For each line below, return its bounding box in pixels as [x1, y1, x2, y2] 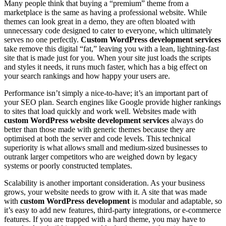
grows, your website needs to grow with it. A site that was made [4, 187, 207, 196]
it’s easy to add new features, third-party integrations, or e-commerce [4, 205, 221, 214]
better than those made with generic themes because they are [4, 125, 195, 134]
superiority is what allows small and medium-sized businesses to [4, 143, 207, 152]
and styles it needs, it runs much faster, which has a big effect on [4, 62, 207, 71]
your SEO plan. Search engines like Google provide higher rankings [4, 97, 221, 106]
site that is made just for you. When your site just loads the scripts [4, 53, 211, 62]
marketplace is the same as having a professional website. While [4, 8, 207, 17]
